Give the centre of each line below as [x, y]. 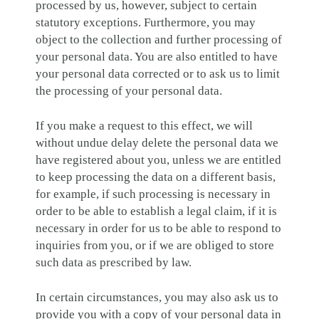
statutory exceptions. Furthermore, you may [146, 22]
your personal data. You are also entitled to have [157, 56]
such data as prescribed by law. [114, 262]
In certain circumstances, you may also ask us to [157, 297]
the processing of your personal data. [129, 90]
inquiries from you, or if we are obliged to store [155, 245]
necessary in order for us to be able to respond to [158, 228]
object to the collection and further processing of [159, 39]
